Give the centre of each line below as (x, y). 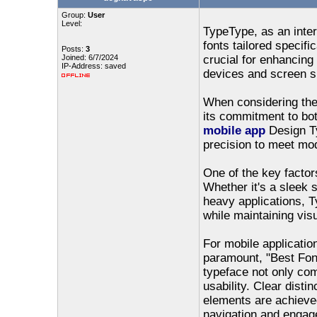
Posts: (73, 49)
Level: (71, 23)
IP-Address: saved (93, 66)
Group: (74, 15)
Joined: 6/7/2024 (90, 57)
